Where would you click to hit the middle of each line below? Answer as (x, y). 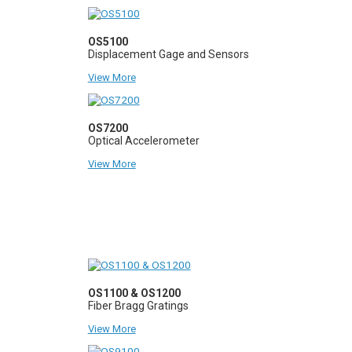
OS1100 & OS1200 (134, 293)
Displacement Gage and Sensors (168, 54)
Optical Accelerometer (143, 140)
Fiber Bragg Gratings (138, 305)
